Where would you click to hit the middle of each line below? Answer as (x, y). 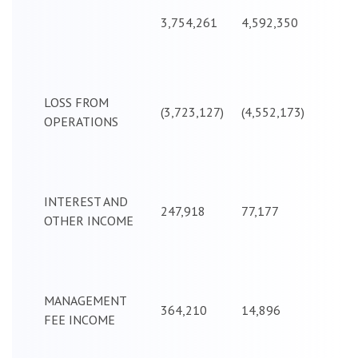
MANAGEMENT (85, 300)
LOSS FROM (76, 102)
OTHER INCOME (89, 220)
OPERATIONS (81, 121)
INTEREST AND (86, 201)
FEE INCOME (80, 319)
